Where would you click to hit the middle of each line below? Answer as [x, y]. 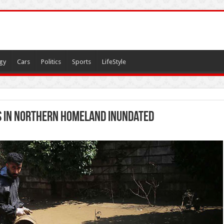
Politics [51, 62]
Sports [81, 62]
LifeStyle [114, 62]
